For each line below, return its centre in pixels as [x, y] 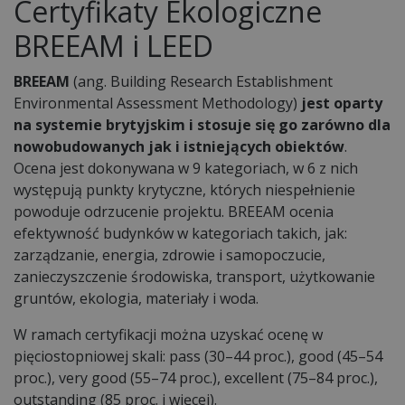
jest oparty [342, 103]
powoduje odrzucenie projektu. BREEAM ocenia [174, 211]
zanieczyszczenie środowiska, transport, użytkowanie [194, 276]
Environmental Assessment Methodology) [157, 103]
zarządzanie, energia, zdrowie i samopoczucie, [170, 254]
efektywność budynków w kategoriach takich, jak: [180, 233]
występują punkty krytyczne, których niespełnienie [184, 189]
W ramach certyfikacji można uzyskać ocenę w [168, 334]
